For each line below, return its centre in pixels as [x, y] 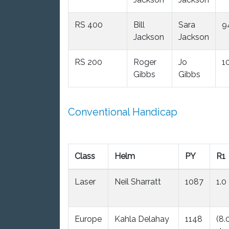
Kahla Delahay [142, 219]
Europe [88, 219]
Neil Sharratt [138, 181]
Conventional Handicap [123, 112]
